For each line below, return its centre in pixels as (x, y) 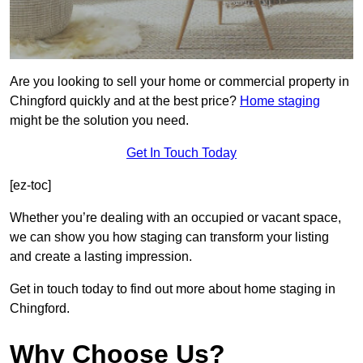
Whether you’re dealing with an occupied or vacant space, (175, 218)
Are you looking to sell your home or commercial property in (179, 82)
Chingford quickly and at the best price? (125, 101)
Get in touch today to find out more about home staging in (173, 289)
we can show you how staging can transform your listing (169, 237)
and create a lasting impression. (101, 257)
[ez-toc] (30, 186)
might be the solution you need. (99, 121)
